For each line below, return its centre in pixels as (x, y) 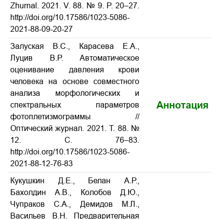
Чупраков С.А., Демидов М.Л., (75, 204)
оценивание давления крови (75, 70)
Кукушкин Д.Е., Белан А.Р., (75, 181)
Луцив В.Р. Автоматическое (75, 58)
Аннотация (183, 105)
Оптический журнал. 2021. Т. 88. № (75, 128)
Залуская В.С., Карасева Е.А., (75, 46)
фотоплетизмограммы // (75, 117)
